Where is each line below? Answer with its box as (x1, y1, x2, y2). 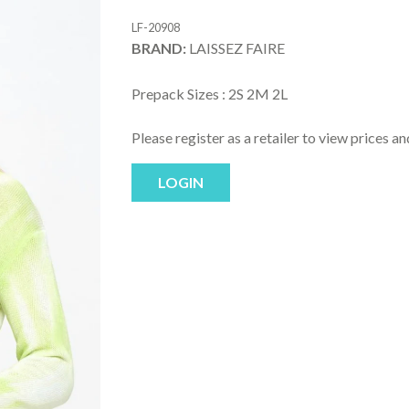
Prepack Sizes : (131, 85, 225, 102)
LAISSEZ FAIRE (186, 39, 285, 57)
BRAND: (131, 39, 186, 57)
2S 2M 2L (228, 85, 288, 102)
